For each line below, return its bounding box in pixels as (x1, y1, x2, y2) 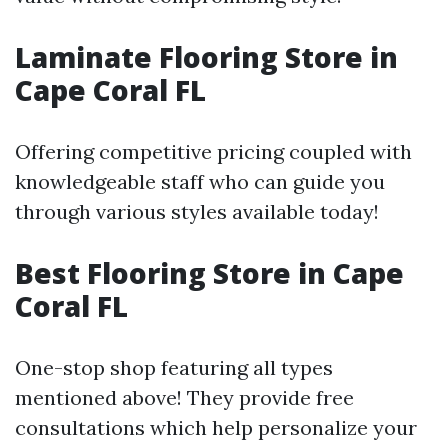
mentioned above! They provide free (15, 385, 354, 410)
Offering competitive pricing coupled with (15, 139, 412, 164)
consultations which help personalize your (15, 415, 417, 440)
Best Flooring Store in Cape (15, 254, 404, 292)
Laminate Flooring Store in (15, 38, 398, 76)
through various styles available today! (15, 199, 379, 224)
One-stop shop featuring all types (15, 355, 333, 380)
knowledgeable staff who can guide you (15, 169, 385, 194)
